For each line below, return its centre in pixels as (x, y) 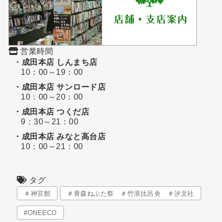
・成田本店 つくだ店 (52, 111)
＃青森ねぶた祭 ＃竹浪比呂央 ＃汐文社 (131, 193)
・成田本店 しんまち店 (55, 62)
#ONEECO (40, 213)
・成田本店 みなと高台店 (60, 136)
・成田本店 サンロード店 (60, 87)
